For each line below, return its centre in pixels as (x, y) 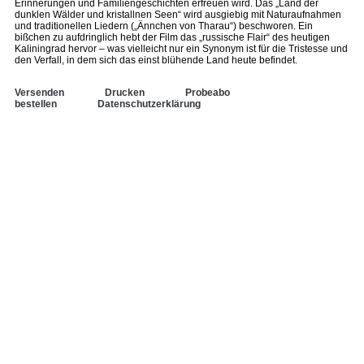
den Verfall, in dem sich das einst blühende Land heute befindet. (156, 60)
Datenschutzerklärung (149, 104)
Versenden (39, 93)
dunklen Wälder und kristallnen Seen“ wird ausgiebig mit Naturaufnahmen (178, 15)
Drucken (125, 93)
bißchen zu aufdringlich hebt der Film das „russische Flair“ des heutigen (172, 37)
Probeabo (208, 93)
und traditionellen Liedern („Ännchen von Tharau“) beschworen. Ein (164, 26)
